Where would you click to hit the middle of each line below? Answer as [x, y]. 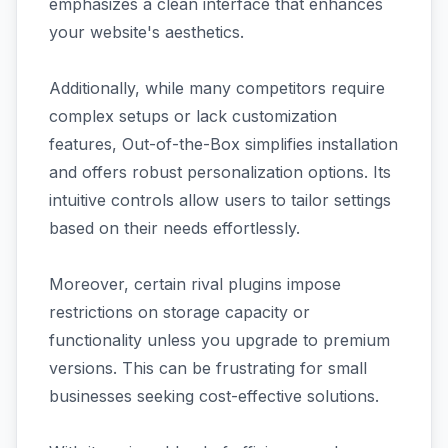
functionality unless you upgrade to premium [219, 340]
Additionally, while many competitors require [217, 88]
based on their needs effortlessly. [174, 228]
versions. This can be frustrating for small [208, 368]
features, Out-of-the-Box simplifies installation [223, 144]
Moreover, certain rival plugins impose [195, 284]
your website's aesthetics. [146, 32]
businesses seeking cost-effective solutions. [214, 396]
